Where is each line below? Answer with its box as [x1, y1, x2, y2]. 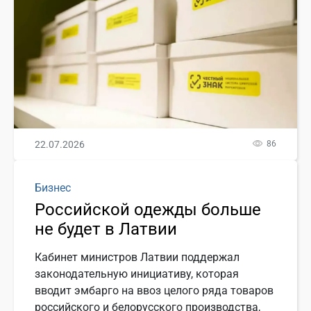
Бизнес [35, 180, 71, 194]
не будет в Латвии [35, 219, 177, 239]
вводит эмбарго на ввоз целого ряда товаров [35, 283, 274, 297]
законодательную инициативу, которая [35, 267, 239, 280]
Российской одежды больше [35, 199, 261, 219]
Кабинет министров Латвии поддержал [35, 250, 239, 264]
